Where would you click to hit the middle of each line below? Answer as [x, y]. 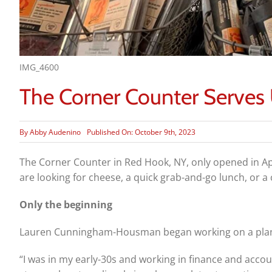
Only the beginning [66, 205]
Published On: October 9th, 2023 [141, 132]
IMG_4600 [39, 67]
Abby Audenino [55, 132]
